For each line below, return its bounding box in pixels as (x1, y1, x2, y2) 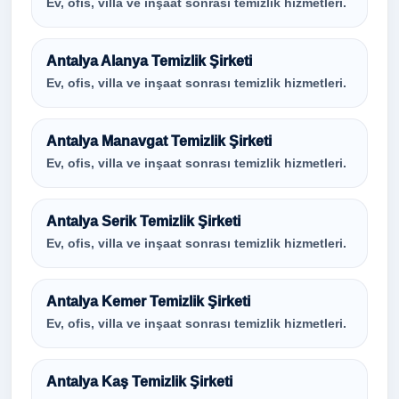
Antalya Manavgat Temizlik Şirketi (46, 134, 272, 149)
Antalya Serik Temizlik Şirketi (46, 214, 240, 229)
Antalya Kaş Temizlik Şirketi (46, 374, 232, 389)
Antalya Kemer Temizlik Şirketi (46, 294, 250, 309)
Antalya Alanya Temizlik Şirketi (46, 53, 252, 69)
